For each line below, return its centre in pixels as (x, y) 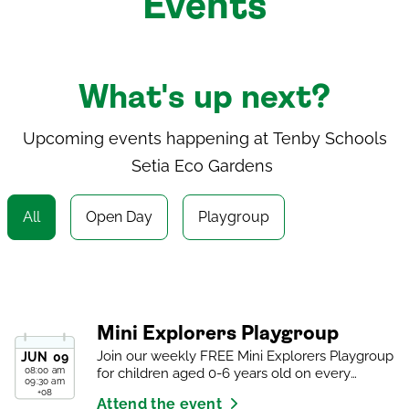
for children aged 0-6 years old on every (224, 373)
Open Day (119, 217)
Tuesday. (124, 391)
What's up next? (204, 99)
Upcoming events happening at (147, 138)
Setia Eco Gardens (202, 166)
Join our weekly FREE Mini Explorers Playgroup (245, 356)
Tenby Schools (330, 138)
